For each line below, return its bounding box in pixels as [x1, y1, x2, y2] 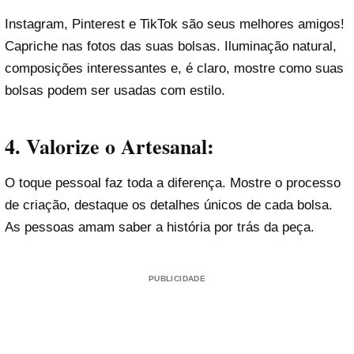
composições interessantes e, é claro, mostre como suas [5, 61, 344, 77]
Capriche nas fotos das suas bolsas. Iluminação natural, [5, 39, 337, 55]
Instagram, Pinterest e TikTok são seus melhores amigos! [5, 17, 345, 32]
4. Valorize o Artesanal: [5, 130, 214, 161]
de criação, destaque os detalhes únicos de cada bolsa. [5, 198, 333, 213]
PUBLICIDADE [148, 274, 206, 283]
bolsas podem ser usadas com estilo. [5, 83, 225, 99]
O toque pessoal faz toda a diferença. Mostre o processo [5, 175, 341, 190]
